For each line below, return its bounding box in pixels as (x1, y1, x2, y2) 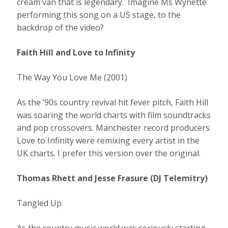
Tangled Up (17, 197, 64, 209)
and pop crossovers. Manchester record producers (17, 122, 210, 134)
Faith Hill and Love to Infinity (17, 47, 137, 59)
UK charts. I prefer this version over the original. (17, 148, 201, 159)
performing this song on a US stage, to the (17, 9, 181, 21)
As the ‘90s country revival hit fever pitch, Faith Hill (17, 97, 209, 108)
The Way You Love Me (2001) (17, 72, 128, 83)
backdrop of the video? (17, 22, 108, 34)
